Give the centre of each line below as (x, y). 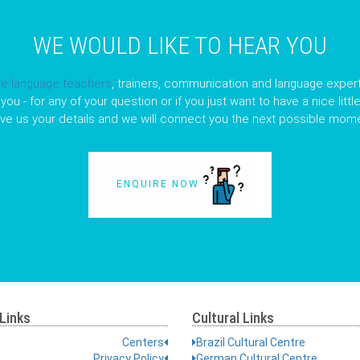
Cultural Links (233, 317)
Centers (143, 342)
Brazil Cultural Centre (251, 342)
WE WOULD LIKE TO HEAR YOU (180, 45)
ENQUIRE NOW (160, 184)
